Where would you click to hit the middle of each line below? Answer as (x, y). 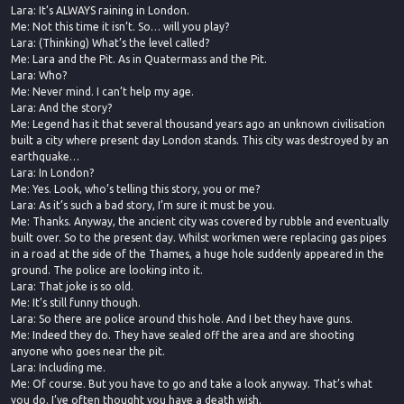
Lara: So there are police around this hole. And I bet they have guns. (182, 318)
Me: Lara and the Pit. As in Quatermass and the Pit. (139, 59)
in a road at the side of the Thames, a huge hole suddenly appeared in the (197, 253)
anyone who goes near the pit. (88, 351)
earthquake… (45, 156)
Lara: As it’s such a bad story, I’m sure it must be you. (143, 205)
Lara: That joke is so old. (72, 286)
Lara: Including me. (58, 367)
